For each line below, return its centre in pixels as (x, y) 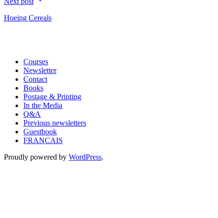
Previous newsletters (55, 123)
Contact (35, 79)
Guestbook (40, 131)
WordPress (85, 157)
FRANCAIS (43, 140)
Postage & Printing (52, 96)
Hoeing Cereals (28, 18)
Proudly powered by (36, 157)
